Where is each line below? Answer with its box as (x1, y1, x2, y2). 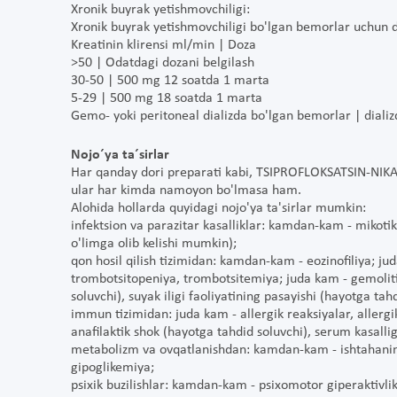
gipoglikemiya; (71, 361, 154, 376)
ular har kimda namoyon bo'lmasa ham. (71, 183, 301, 198)
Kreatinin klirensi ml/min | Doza (71, 38, 256, 53)
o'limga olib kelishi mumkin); (71, 237, 237, 252)
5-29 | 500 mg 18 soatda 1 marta (71, 91, 262, 106)
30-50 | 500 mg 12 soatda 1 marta (71, 74, 269, 89)
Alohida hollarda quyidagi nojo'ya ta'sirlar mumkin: (71, 201, 366, 216)
